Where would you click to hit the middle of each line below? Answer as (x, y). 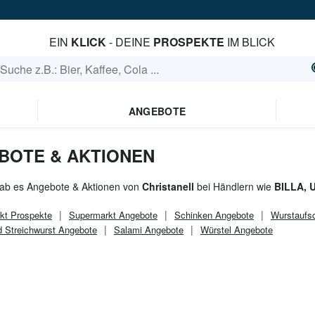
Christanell (168, 186)
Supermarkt (92, 215)
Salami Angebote (149, 230)
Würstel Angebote (237, 230)
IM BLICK (249, 42)
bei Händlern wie (234, 186)
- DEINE (129, 42)
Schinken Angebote (214, 215)
